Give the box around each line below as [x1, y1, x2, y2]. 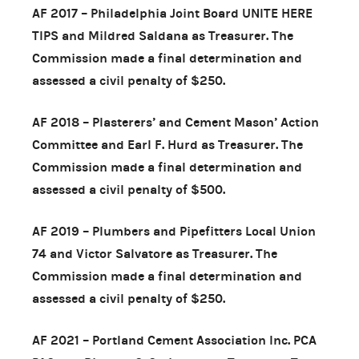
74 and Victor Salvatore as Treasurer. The [32, 245, 277, 261]
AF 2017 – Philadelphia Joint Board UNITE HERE [32, 5, 313, 21]
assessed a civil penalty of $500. [32, 181, 225, 197]
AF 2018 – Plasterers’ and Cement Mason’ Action [32, 114, 319, 130]
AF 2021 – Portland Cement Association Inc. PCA [32, 332, 317, 348]
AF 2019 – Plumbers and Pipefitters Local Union [32, 223, 316, 239]
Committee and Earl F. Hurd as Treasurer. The [32, 136, 303, 152]
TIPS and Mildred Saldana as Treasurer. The [32, 27, 293, 43]
